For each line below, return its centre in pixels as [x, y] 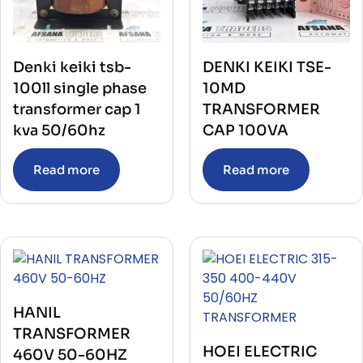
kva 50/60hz [59, 130]
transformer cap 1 [77, 109]
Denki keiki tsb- [72, 67]
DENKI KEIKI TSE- [267, 67]
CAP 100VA [246, 130]
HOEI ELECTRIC [260, 351]
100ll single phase [80, 88]
